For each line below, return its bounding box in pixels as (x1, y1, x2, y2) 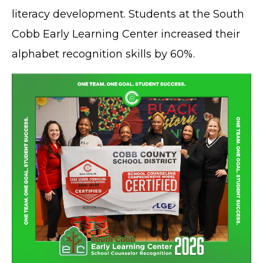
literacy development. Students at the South (12, 8, 244, 21)
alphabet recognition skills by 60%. (12, 48, 195, 61)
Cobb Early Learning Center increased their (12, 28, 240, 41)
